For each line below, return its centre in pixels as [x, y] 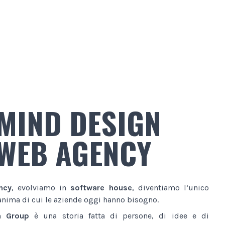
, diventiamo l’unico [171, 187]
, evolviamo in [41, 187]
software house [101, 187]
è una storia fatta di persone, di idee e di [119, 215]
